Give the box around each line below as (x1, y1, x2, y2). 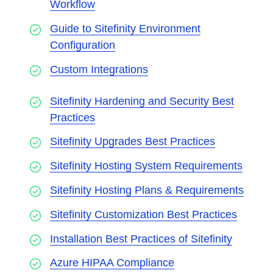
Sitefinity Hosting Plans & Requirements (50, 183, 244, 196)
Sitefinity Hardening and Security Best (50, 94, 234, 107)
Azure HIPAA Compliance (50, 257, 174, 269)
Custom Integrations (50, 63, 148, 76)
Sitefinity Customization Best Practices (50, 208, 237, 221)
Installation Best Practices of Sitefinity (50, 232, 232, 245)
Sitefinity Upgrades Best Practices (50, 135, 215, 148)
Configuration (50, 38, 115, 51)
